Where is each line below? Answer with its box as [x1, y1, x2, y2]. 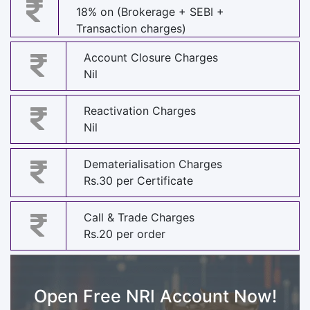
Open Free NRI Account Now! [33, 285, 277, 307]
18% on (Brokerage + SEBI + [76, 4, 225, 19]
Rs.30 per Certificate [84, 174, 193, 188]
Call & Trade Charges [84, 210, 194, 225]
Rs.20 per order [84, 227, 165, 241]
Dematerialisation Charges [84, 157, 222, 172]
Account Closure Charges [84, 51, 218, 65]
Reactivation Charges [84, 104, 196, 118]
